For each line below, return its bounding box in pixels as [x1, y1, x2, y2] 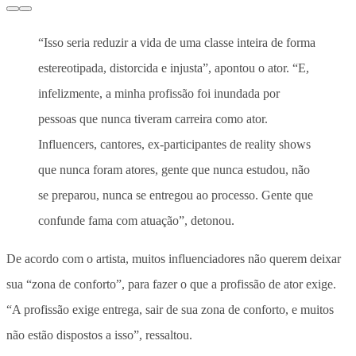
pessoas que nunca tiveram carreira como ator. [38, 111, 268, 126]
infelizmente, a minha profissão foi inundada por [38, 86, 280, 100]
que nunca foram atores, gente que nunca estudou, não [38, 162, 310, 176]
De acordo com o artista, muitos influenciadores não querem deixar [6, 251, 341, 265]
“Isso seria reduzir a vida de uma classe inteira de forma [38, 35, 315, 49]
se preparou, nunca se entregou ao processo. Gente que [38, 188, 313, 202]
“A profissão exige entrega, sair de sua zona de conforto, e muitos [6, 302, 334, 316]
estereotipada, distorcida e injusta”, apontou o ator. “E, [38, 60, 309, 75]
